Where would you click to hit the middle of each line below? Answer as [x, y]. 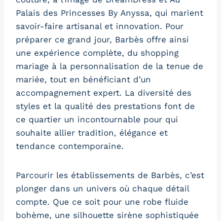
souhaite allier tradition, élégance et [92, 133]
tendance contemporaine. [70, 146]
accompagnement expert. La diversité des [104, 93]
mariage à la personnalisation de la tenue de [110, 66]
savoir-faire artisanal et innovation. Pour [100, 26]
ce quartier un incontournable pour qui [97, 120]
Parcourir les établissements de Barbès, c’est [110, 175]
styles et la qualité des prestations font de [105, 106]
